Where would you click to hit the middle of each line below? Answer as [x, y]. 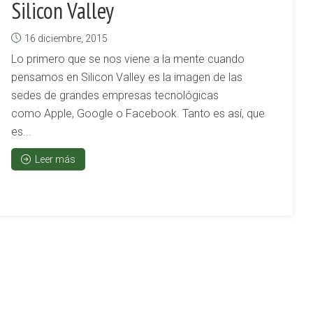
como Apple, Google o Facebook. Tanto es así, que [138, 114]
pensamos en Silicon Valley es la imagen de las [127, 77]
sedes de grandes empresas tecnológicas [115, 95]
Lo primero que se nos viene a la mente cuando [128, 59]
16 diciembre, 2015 [66, 38]
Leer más [55, 159]
